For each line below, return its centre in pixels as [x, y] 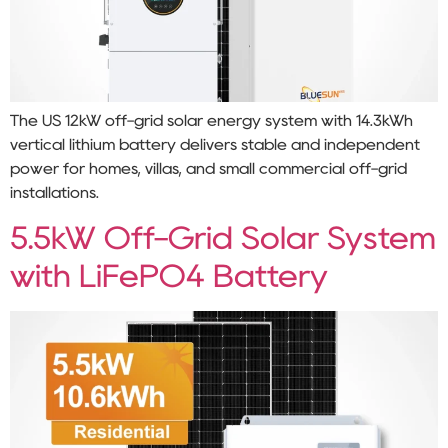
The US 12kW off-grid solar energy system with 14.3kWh [211, 120]
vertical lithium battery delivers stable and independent [215, 144]
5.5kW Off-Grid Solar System [223, 238]
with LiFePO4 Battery [169, 276]
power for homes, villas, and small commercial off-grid [208, 168]
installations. [54, 192]
